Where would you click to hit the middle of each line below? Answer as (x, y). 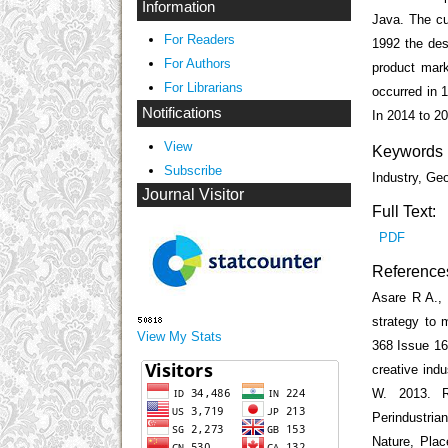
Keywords (408, 152)
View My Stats (179, 337)
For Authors (197, 64)
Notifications (182, 113)
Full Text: (404, 211)
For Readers (199, 40)
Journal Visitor (193, 195)
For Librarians (203, 88)
